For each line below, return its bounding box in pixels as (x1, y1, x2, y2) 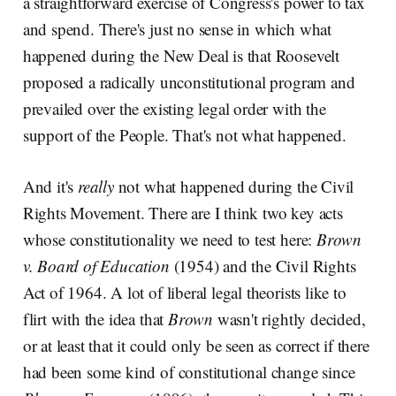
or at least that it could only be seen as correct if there (22, 333, 369, 356)
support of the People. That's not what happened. (22, 123, 346, 146)
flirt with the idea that (22, 307, 168, 330)
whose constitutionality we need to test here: (22, 227, 316, 250)
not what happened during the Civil (113, 174, 354, 197)
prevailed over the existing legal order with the (22, 96, 326, 119)
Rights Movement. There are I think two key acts (22, 201, 343, 224)
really (78, 174, 114, 197)
